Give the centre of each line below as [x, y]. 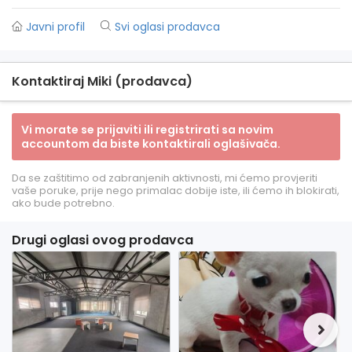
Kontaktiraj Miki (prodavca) [102, 81]
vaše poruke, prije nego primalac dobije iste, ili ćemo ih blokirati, [176, 191]
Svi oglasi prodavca [167, 27]
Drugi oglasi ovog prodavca [103, 240]
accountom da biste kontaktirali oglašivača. [151, 144]
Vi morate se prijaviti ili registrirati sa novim [147, 130]
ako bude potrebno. [63, 203]
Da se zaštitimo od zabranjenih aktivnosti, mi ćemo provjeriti [165, 178]
